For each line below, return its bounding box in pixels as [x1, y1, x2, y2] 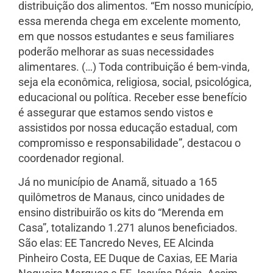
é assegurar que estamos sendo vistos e [18, 105, 213, 119]
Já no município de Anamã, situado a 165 [18, 175, 217, 188]
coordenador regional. [18, 151, 124, 165]
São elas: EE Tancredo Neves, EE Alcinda [18, 236, 214, 249]
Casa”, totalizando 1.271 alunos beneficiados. [18, 221, 238, 234]
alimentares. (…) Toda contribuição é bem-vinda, [18, 60, 250, 73]
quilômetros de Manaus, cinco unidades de [18, 191, 225, 204]
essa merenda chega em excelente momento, [18, 14, 241, 27]
